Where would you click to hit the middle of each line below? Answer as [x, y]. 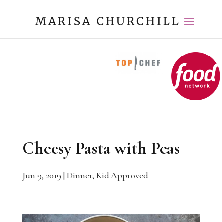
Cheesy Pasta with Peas [101, 148]
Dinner [79, 176]
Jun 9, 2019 [42, 176]
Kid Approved [122, 176]
